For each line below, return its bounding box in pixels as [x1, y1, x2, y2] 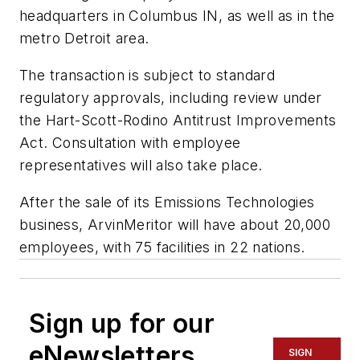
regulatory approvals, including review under [19, 89, 322, 107]
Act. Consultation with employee [19, 134, 241, 152]
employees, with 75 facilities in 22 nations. [19, 238, 305, 256]
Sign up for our [29, 307, 215, 339]
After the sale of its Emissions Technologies [19, 193, 315, 211]
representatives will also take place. [19, 157, 263, 174]
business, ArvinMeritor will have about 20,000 [19, 215, 330, 233]
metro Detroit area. [19, 30, 149, 47]
